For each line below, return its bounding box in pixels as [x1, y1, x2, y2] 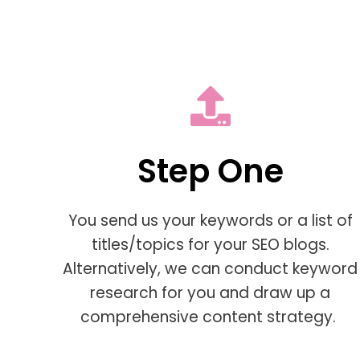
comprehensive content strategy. [80, 306, 341, 329]
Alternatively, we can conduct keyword [63, 258, 358, 280]
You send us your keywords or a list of [67, 210, 353, 232]
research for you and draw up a [90, 282, 331, 305]
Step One [137, 149, 284, 194]
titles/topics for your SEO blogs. [91, 234, 329, 256]
